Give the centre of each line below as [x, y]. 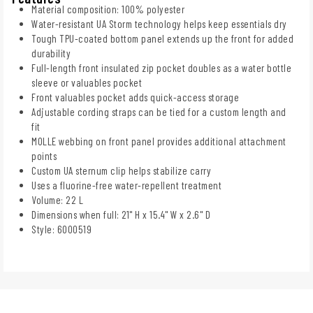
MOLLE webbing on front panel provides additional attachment [159, 141]
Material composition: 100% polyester [108, 9]
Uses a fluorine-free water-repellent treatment [126, 185]
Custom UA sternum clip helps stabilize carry [121, 170]
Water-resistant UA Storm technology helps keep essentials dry [159, 23]
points [44, 155]
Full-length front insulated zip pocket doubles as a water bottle [161, 67]
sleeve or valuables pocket [87, 82]
